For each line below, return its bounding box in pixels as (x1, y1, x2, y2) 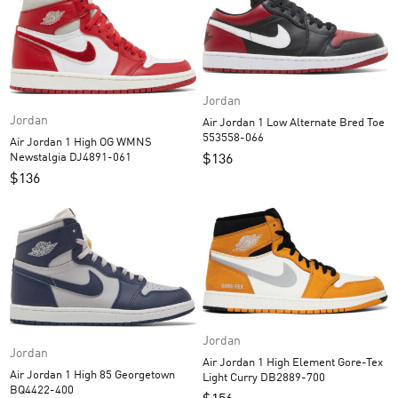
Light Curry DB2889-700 (259, 371, 325, 384)
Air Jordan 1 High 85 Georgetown (10, 370, 175, 382)
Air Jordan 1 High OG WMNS (10, 137, 152, 149)
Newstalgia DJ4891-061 (10, 152, 131, 164)
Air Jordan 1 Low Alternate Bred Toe (202, 116, 290, 129)
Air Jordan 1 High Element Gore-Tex (202, 356, 384, 369)
